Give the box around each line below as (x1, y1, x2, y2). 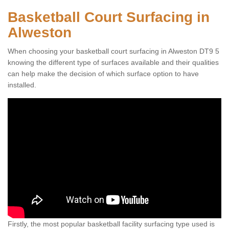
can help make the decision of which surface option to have (8, 70, 199, 78)
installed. (8, 81, 36, 89)
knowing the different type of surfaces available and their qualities (8, 58, 219, 66)
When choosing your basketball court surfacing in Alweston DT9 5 (8, 47, 219, 55)
